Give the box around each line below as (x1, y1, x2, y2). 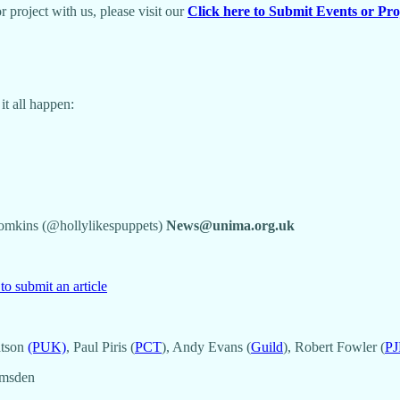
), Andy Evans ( (162, 339, 251, 354)
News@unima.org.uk (166, 218, 295, 233)
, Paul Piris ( (66, 339, 135, 354)
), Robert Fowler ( (283, 339, 385, 354)
